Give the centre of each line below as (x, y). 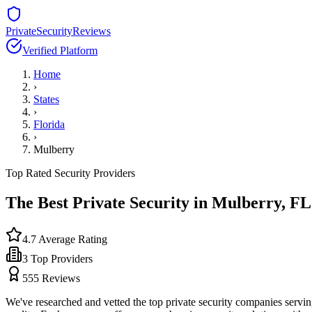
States (46, 99)
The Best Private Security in (109, 202)
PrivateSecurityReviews (58, 31)
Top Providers (60, 258)
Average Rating (72, 239)
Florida (49, 124)
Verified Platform (60, 50)
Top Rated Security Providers (70, 173)
